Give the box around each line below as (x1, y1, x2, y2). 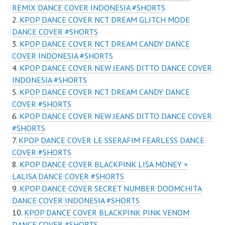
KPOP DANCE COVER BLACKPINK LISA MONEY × (20, 159, 188, 169)
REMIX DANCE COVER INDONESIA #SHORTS (12, 3, 165, 13)
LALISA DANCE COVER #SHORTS (12, 171, 124, 181)
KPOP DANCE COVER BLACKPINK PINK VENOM (24, 207, 189, 217)
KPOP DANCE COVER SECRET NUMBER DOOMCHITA (20, 183, 202, 193)
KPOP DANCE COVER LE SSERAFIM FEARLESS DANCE (19, 135, 204, 145)
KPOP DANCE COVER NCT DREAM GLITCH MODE (20, 15, 190, 25)
